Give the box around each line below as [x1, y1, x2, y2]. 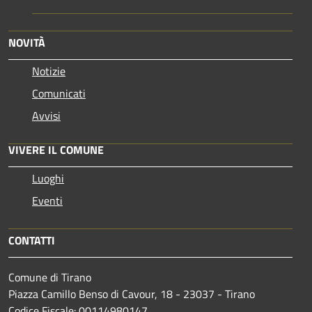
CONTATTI [8, 232, 55, 249]
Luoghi [32, 170, 64, 187]
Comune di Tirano [8, 269, 91, 286]
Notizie [32, 63, 65, 79]
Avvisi [32, 107, 61, 124]
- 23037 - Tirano [173, 286, 255, 302]
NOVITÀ [8, 34, 45, 51]
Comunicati [32, 85, 86, 102]
